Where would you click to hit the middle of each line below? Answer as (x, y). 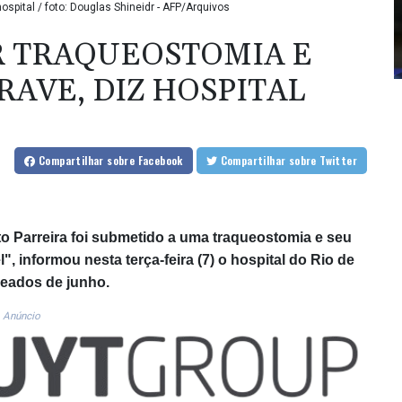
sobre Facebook (145, 161)
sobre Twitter (338, 161)
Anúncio (22, 316)
